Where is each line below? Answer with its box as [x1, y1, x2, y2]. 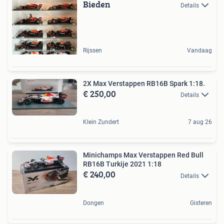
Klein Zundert [83, 118, 119, 126]
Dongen [83, 199, 104, 206]
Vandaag [187, 46, 212, 54]
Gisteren [190, 199, 212, 206]
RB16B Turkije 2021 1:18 [83, 160, 161, 168]
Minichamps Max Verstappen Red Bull [83, 151, 203, 159]
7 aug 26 [188, 118, 212, 126]
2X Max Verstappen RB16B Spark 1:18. [83, 79, 205, 87]
